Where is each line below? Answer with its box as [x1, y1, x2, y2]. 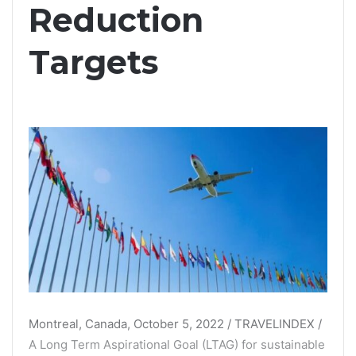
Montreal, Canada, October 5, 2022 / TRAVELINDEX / [29, 315, 322, 331]
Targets [29, 42, 158, 82]
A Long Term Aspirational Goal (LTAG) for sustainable [29, 336, 325, 352]
